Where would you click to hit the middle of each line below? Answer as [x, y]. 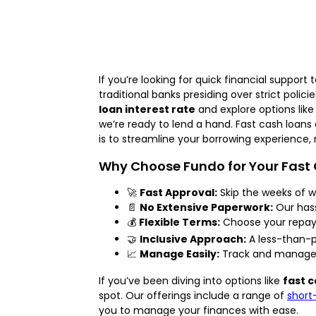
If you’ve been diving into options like [191, 280]
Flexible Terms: [180, 222]
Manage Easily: [180, 254]
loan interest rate [147, 109]
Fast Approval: [178, 192]
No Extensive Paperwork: [206, 207]
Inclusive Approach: [193, 239]
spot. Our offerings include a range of [193, 295]
